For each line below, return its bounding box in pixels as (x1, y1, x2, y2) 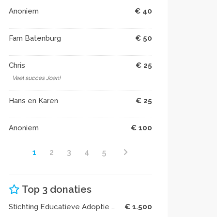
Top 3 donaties (20, 184, 92, 195)
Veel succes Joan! (12, 75, 61, 81)
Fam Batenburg (9, 34, 61, 43)
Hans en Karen (9, 96, 58, 105)
